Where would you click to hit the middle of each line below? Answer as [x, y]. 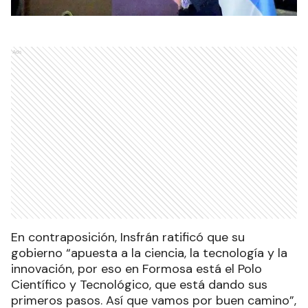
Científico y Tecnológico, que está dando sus [139, 284]
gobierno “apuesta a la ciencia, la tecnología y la [149, 253]
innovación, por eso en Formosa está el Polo [136, 268]
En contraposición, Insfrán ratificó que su [128, 237]
